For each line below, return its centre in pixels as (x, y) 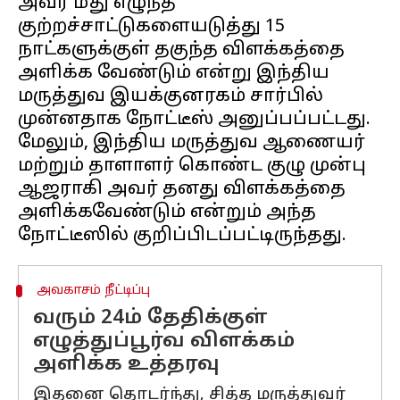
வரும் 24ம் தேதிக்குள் (150, 318)
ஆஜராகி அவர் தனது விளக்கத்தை (182, 189)
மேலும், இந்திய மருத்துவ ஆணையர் (192, 143)
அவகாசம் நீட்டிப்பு (93, 291)
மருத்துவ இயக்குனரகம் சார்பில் (171, 96)
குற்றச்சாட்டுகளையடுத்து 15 (151, 27)
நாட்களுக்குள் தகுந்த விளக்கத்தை (181, 50)
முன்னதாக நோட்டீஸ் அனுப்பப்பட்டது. (194, 120)
